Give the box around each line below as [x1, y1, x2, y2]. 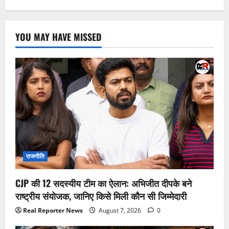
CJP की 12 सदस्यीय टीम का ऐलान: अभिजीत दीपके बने [15, 176, 192, 190]
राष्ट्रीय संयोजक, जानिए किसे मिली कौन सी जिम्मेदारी [15, 189, 187, 202]
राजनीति [26, 151, 45, 161]
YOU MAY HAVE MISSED [15, 30, 102, 43]
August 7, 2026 [97, 205, 143, 215]
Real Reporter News [23, 205, 83, 215]
